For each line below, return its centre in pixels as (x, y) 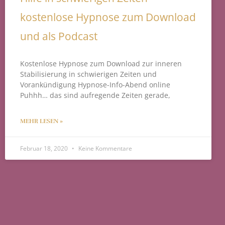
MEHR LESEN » (41, 121)
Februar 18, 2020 (45, 149)
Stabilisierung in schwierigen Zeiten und (88, 74)
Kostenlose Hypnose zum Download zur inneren (101, 64)
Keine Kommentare (104, 149)
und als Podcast (59, 36)
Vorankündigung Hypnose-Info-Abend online (95, 85)
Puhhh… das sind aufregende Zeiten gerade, (95, 95)
